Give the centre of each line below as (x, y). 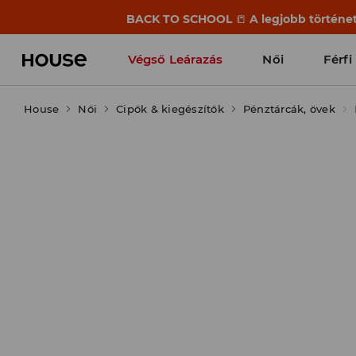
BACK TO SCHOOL (180, 19)
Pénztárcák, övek (289, 109)
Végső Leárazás (176, 59)
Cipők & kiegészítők (170, 109)
